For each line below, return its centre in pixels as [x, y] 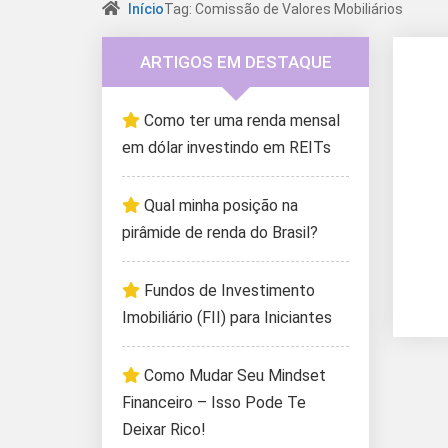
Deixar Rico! [164, 429]
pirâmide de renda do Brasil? [220, 232]
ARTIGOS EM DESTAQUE [235, 62]
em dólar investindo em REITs [226, 147]
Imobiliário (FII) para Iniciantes [227, 317]
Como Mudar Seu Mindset [235, 375]
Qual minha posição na [221, 205]
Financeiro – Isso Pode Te [214, 402]
